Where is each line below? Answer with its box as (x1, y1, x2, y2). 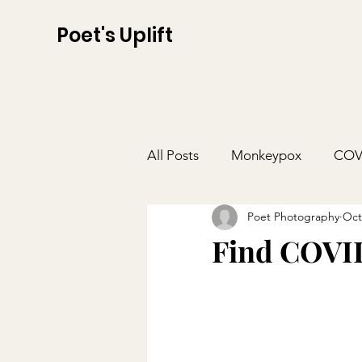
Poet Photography (247, 209, 339, 225)
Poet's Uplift (57, 22, 173, 48)
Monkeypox (231, 147, 301, 164)
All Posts (147, 147, 199, 164)
